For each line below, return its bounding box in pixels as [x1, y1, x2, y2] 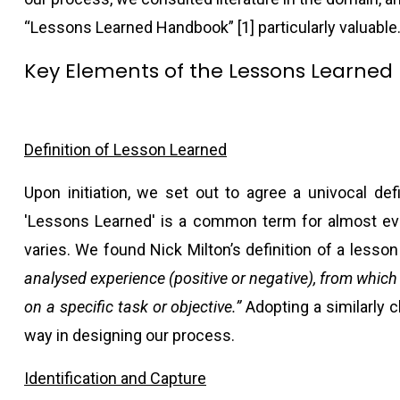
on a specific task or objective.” [24, 297, 242, 316]
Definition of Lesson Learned [24, 140, 227, 159]
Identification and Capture [24, 369, 206, 387]
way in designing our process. [24, 326, 235, 345]
